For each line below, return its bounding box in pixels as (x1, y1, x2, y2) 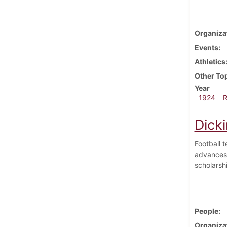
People (194, 206, 218, 215)
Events (194, 43, 218, 52)
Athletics (194, 57, 225, 66)
